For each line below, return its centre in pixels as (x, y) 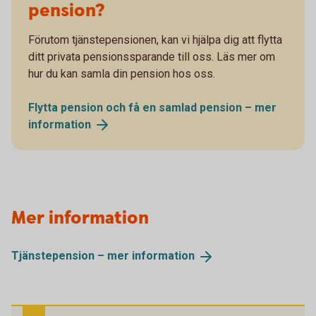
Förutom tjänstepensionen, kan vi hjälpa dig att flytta (155, 39)
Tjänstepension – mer (72, 256)
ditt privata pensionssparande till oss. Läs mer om (152, 56)
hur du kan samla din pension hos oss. (123, 73)
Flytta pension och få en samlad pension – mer (152, 107)
